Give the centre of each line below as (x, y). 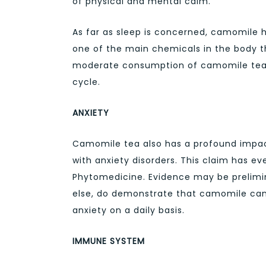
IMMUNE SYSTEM (109, 241)
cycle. (86, 82)
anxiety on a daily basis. (129, 210)
